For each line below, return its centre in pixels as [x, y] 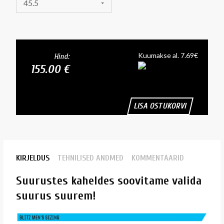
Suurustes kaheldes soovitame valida [109, 180]
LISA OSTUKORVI [160, 106]
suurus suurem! [56, 195]
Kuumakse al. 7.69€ [168, 55]
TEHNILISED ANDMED [90, 158]
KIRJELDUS [33, 158]
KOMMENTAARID [158, 158]
